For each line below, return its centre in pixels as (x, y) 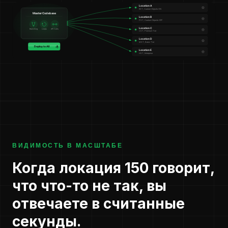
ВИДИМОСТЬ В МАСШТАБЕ (67, 146)
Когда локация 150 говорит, (113, 168)
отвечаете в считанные (98, 204)
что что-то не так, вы (89, 186)
